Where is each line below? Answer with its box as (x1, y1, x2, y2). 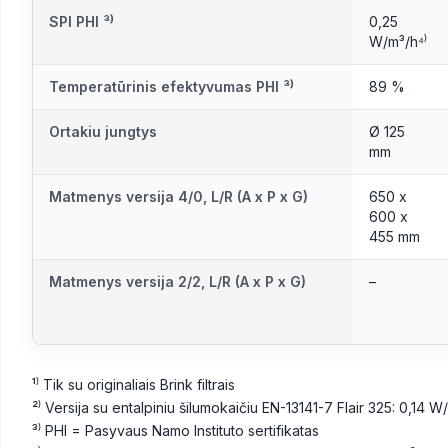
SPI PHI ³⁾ (49, 13, 114, 31)
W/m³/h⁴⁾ (369, 33, 427, 51)
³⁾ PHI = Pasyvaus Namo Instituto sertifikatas (32, 422, 319, 440)
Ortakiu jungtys (49, 123, 157, 141)
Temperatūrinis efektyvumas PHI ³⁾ (49, 78, 294, 96)
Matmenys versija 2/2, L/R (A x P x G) (49, 273, 306, 291)
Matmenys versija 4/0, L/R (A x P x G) (49, 188, 308, 206)
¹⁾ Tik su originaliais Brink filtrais (32, 376, 235, 394)
